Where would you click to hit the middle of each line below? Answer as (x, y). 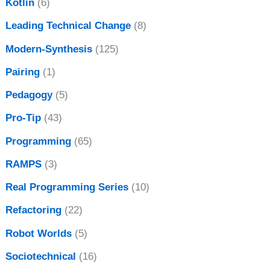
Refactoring (34, 210)
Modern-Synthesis (49, 49)
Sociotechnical (41, 256)
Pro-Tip (24, 118)
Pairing (23, 72)
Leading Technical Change (68, 26)
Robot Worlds (39, 233)
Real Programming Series (67, 187)
